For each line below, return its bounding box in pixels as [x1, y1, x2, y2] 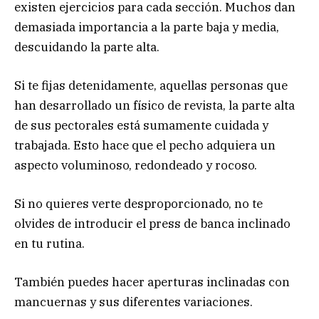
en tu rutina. [14, 235, 85, 251]
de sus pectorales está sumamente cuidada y [14, 117, 268, 133]
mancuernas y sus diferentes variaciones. [14, 294, 253, 310]
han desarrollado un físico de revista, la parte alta [14, 97, 295, 113]
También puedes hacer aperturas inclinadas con [14, 274, 290, 291]
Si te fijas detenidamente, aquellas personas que [14, 77, 288, 93]
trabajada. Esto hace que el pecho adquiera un [14, 137, 276, 153]
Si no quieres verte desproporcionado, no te [14, 195, 263, 211]
